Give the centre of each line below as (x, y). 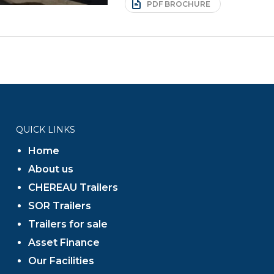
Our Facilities (61, 261)
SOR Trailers (59, 206)
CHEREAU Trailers (73, 188)
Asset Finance (64, 243)
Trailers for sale (68, 224)
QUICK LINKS (45, 130)
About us (50, 169)
